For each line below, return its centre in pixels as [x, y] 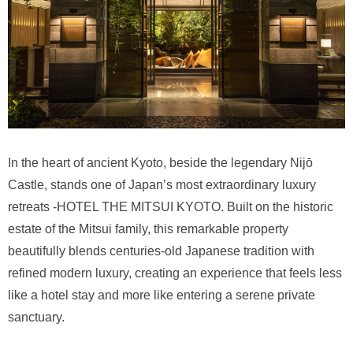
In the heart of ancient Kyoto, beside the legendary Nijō [160, 163]
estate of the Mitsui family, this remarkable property [148, 229]
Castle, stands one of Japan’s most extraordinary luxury [162, 185]
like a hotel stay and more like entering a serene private [162, 295]
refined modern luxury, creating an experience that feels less [175, 273]
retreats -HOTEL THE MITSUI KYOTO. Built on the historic [171, 207]
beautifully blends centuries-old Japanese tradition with [161, 251]
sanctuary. [36, 318]
